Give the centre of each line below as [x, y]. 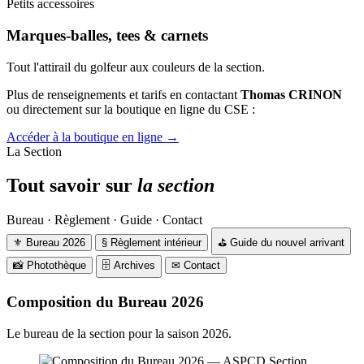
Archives [134, 266]
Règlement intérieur [156, 243]
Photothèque [56, 266]
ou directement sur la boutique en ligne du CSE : [131, 109]
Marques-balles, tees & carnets [107, 35]
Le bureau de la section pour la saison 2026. [119, 333]
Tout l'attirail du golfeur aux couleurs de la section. [136, 67]
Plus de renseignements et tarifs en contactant [123, 94]
